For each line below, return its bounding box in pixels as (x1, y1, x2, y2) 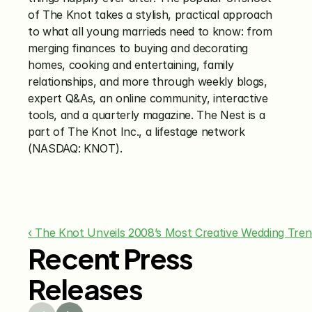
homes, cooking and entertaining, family (28, 58, 234, 72)
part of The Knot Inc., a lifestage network (28, 125, 245, 139)
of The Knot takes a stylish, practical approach (28, 8, 272, 22)
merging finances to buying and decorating (28, 41, 248, 55)
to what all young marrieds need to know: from (28, 24, 272, 38)
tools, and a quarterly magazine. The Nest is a (28, 108, 265, 122)
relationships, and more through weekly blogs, (28, 75, 267, 88)
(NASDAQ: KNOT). (28, 141, 123, 155)
